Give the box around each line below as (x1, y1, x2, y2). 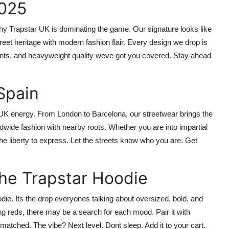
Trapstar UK (9, 25, 50, 34)
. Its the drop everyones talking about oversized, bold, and (11, 194, 203, 203)
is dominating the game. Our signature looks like (50, 25, 212, 34)
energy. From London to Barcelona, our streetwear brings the (9, 109, 213, 119)
